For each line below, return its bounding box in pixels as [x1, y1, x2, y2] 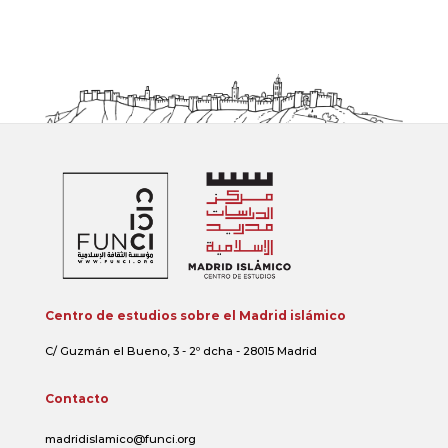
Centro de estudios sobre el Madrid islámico [44, 308, 346, 324]
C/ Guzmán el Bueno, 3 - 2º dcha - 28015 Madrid [44, 344, 317, 359]
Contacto [44, 391, 109, 407]
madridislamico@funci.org [44, 431, 196, 446]
